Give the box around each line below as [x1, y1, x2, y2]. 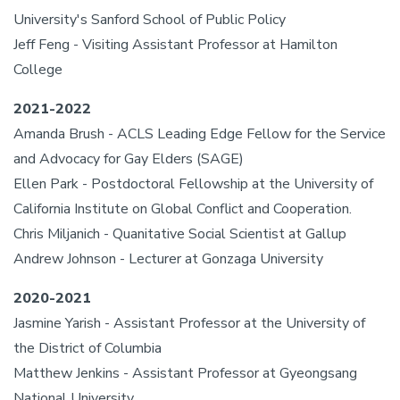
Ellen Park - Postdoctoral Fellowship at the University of [13, 174, 373, 194]
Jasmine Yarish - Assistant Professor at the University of [13, 313, 365, 333]
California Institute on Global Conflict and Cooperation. [13, 199, 352, 219]
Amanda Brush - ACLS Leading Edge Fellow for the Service [13, 124, 386, 144]
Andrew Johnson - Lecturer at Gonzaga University [13, 249, 323, 269]
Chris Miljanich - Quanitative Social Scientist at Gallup [13, 224, 346, 244]
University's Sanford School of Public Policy [13, 10, 286, 29]
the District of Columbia [13, 338, 162, 358]
